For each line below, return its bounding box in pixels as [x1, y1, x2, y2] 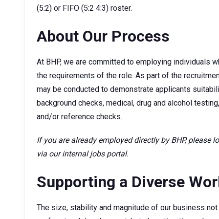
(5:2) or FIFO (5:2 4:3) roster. [37, 3, 136, 13]
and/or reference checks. [37, 112, 124, 121]
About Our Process [37, 27, 174, 45]
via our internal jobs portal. [37, 149, 131, 158]
